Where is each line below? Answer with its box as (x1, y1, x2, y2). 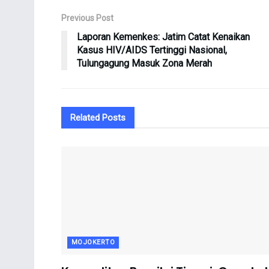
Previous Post (61, 13, 113, 23)
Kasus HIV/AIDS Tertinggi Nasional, (77, 44, 227, 56)
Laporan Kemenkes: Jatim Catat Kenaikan (77, 31, 250, 43)
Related (70, 112, 100, 124)
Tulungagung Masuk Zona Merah (77, 58, 212, 70)
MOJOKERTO (71, 238, 115, 247)
